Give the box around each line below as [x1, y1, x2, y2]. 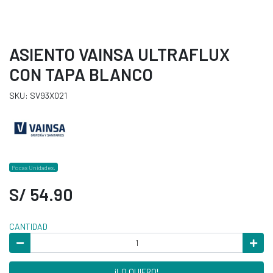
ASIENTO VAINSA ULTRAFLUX [9, 43, 230, 65]
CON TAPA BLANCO [9, 63, 153, 85]
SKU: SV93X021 [9, 90, 67, 101]
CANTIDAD [9, 221, 48, 232]
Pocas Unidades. [12, 163, 56, 171]
